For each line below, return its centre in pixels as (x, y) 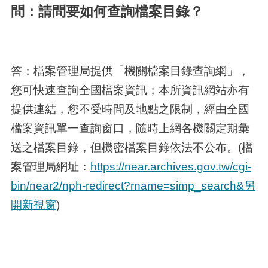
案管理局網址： (50, 166)
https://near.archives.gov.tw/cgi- (170, 166)
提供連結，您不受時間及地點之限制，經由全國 (130, 109)
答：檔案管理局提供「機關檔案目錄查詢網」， (130, 71)
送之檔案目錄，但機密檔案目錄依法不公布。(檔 (132, 147)
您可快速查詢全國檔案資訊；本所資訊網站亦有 (130, 90)
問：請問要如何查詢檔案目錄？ (107, 12)
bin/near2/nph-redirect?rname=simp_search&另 (133, 185)
